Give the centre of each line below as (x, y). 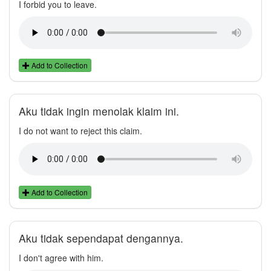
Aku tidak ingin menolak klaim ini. (99, 111)
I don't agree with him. (61, 257)
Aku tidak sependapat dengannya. (101, 238)
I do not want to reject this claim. (80, 131)
